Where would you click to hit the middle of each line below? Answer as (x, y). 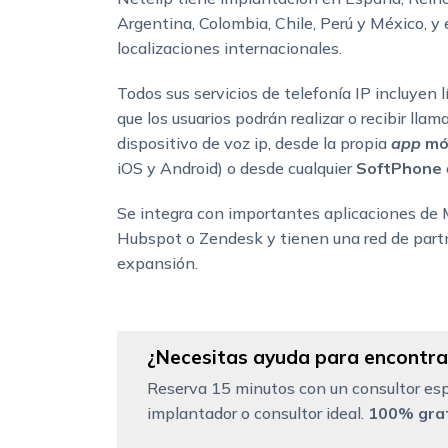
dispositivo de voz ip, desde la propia (254, 143)
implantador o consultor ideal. (257, 413)
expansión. (157, 263)
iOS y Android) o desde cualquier (236, 168)
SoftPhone (399, 168)
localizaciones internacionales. (229, 48)
